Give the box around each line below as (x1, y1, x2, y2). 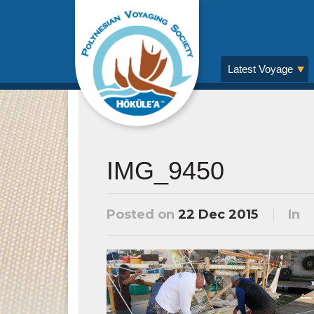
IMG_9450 (107, 156, 224, 185)
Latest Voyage (228, 63, 293, 75)
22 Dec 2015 (178, 207, 258, 222)
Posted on (107, 207, 178, 222)
